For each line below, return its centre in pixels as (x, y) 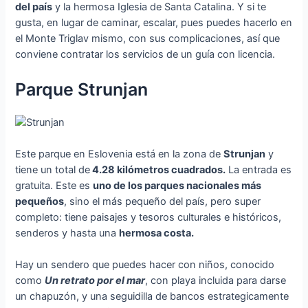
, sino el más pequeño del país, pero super (163, 201)
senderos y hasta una (67, 233)
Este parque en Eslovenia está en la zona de (120, 154)
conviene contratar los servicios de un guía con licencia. (145, 54)
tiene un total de (53, 169)
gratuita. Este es (54, 185)
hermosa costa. (157, 233)
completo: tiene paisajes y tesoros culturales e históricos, (148, 217)
